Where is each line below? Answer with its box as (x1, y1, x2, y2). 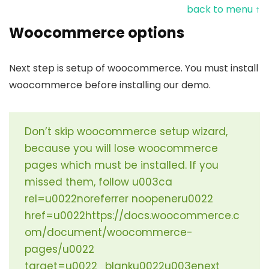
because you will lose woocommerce (25, 141, 218, 156)
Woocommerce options (9, 22, 184, 43)
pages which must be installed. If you (25, 157, 219, 172)
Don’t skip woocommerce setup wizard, (25, 124, 228, 139)
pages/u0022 (25, 241, 94, 256)
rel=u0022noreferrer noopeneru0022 (25, 191, 213, 206)
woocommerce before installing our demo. (9, 77, 211, 92)
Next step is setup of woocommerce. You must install (9, 61, 258, 75)
